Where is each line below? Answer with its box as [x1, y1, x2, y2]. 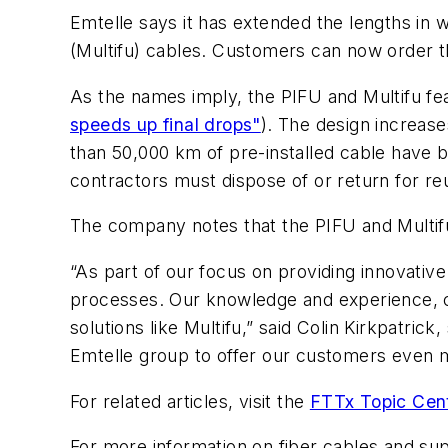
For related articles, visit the [70, 390, 310, 412]
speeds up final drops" [70, 113, 261, 135]
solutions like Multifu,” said [70, 317, 292, 339]
